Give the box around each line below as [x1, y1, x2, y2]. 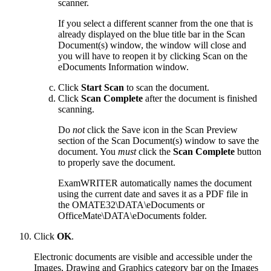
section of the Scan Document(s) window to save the [58, 135, 259, 146]
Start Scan [81, 82, 124, 93]
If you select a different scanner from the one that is [58, 18, 253, 28]
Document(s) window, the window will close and [58, 39, 246, 50]
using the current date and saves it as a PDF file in [58, 188, 248, 199]
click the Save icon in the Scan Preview [85, 124, 238, 135]
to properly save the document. [58, 157, 175, 168]
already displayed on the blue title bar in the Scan [58, 28, 245, 39]
